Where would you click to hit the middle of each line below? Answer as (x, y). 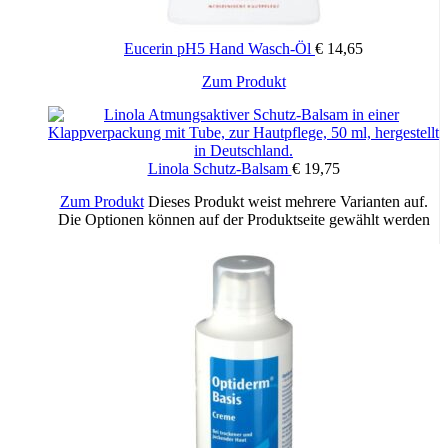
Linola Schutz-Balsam (219, 169)
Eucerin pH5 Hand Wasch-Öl (219, 49)
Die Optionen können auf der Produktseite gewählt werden (243, 220)
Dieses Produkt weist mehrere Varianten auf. (287, 202)
